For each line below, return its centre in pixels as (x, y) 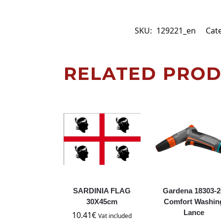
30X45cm (102, 201)
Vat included (115, 216)
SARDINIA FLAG (102, 190)
